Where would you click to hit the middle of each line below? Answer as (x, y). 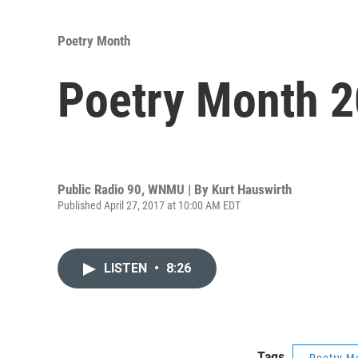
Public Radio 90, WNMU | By (135, 189)
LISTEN (127, 268)
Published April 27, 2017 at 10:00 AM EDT (149, 205)
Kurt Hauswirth (252, 189)
